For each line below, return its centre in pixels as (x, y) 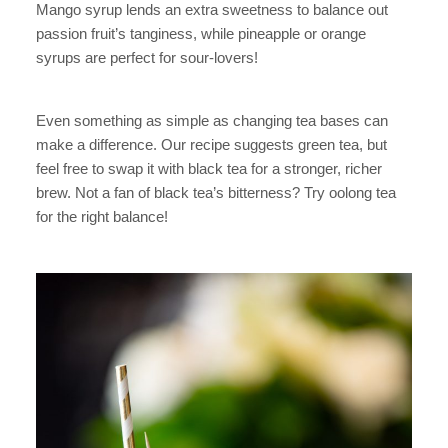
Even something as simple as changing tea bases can (212, 121)
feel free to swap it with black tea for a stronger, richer (209, 169)
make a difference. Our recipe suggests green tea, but (211, 145)
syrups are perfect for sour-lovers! (147, 58)
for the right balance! (102, 217)
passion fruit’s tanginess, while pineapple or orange (201, 34)
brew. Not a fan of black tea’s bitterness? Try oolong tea (216, 193)
